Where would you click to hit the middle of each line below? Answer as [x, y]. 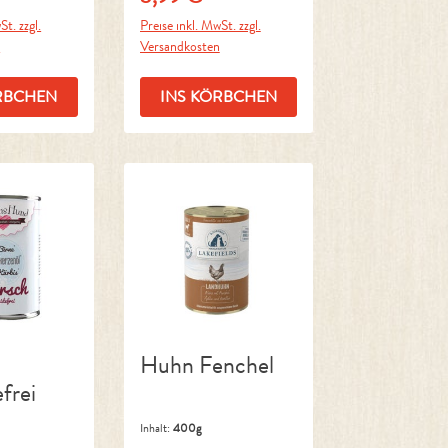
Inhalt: [156, 428]
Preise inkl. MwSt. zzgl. [200, 24]
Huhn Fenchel [206, 365]
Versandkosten [179, 45]
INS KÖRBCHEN [219, 96]
